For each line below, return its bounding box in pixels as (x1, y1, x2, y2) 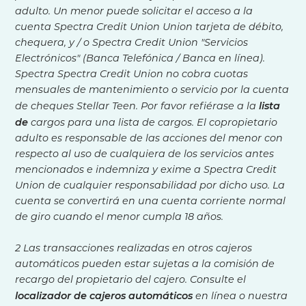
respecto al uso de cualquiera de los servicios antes (15, 149, 275, 160)
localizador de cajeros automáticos (15, 289, 193, 302)
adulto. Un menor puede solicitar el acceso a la (15, 6, 253, 17)
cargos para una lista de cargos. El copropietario (28, 117, 278, 128)
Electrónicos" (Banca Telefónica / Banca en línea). (15, 53, 266, 64)
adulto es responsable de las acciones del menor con (15, 133, 283, 144)
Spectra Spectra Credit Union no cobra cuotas (15, 69, 249, 80)
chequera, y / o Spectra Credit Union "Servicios (15, 38, 249, 48)
